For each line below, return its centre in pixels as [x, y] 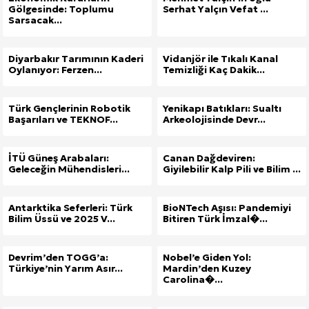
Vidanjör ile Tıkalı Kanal [220, 58]
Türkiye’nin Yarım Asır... [66, 268]
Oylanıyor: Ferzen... [55, 69]
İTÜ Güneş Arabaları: [59, 158]
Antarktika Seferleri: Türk [70, 207]
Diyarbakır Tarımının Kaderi [76, 58]
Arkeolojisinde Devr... [214, 119]
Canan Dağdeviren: [209, 158]
